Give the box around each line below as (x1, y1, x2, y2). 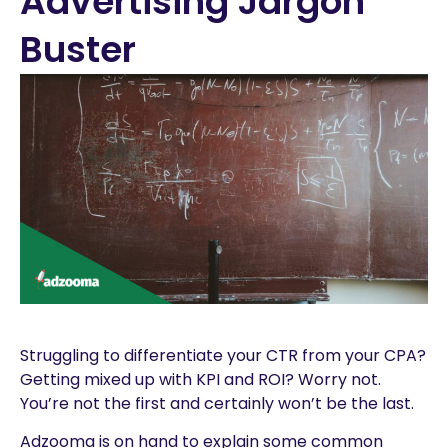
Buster (20, 24, 136, 76)
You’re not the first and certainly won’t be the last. (20, 391, 414, 415)
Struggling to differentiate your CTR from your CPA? (20, 343, 426, 367)
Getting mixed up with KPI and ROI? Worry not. (20, 367, 381, 391)
